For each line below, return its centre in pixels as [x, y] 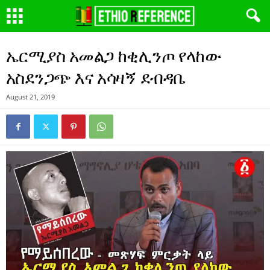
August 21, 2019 [30, 97]
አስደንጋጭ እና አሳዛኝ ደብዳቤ [96, 77]
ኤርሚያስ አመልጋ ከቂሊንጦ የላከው [114, 55]
